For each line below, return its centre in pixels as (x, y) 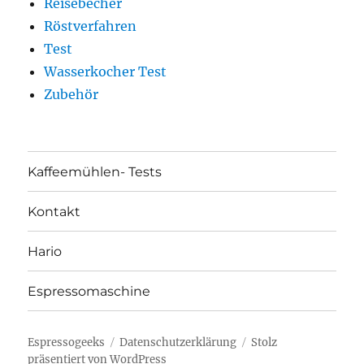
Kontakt (54, 211)
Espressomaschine (89, 291)
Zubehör (71, 95)
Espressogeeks (67, 343)
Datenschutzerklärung (178, 343)
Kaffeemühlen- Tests (95, 171)
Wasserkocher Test (106, 72)
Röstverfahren (91, 26)
